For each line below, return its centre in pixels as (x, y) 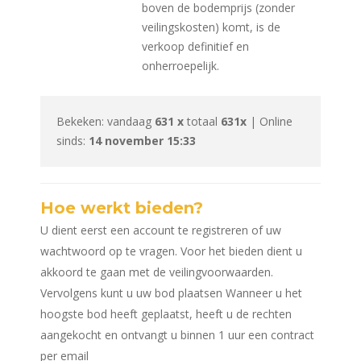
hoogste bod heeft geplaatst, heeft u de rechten (166, 313)
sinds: (73, 140)
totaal (202, 121)
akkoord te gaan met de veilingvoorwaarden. (157, 272)
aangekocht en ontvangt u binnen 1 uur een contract (177, 334)
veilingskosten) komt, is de (211, 27)
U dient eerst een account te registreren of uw (161, 230)
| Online (270, 121)
